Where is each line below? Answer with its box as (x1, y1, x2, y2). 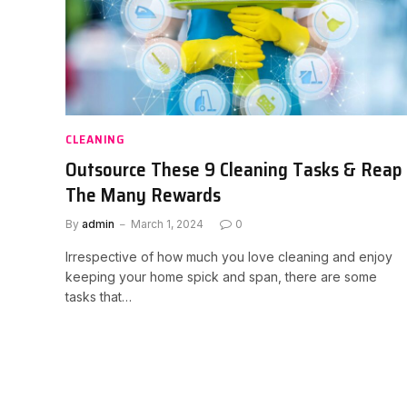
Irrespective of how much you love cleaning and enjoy (65, 249, 392, 264)
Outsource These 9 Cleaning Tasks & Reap (65, 154, 402, 184)
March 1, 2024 (131, 217, 203, 231)
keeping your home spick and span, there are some (65, 269, 377, 284)
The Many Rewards (65, 180, 221, 210)
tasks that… (65, 289, 132, 304)
